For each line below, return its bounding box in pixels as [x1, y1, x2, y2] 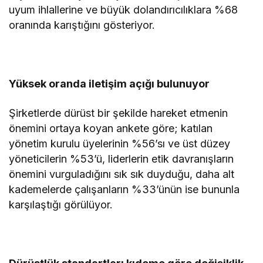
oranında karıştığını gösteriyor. [9, 18, 156, 31]
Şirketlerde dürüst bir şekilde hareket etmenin [9, 106, 228, 119]
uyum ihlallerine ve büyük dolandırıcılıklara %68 [9, 3, 238, 16]
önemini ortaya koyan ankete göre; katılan [9, 122, 213, 134]
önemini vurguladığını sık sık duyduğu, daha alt [9, 167, 235, 180]
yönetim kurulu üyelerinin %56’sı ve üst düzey [9, 137, 231, 150]
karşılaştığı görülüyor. [9, 198, 116, 211]
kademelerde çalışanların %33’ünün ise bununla [9, 183, 240, 195]
